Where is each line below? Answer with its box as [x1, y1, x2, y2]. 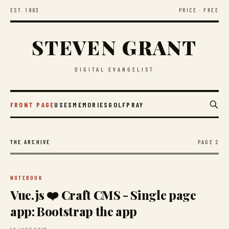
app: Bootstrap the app [10, 203, 138, 219]
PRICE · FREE [178, 7, 219, 13]
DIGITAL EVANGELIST [74, 65, 155, 73]
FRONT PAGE [10, 100, 55, 109]
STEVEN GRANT [32, 34, 197, 60]
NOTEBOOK [10, 174, 43, 181]
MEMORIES [73, 100, 109, 109]
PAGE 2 [198, 138, 219, 145]
